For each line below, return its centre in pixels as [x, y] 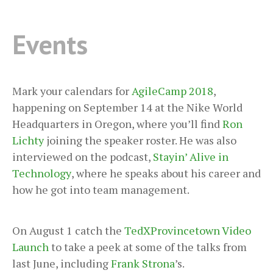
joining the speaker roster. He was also [140, 140]
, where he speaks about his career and [166, 173]
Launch [30, 246]
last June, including [62, 263]
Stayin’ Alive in [191, 156]
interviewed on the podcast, [83, 156]
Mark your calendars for [72, 90]
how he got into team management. [101, 189]
